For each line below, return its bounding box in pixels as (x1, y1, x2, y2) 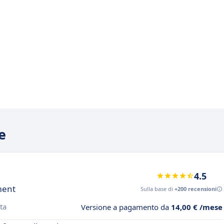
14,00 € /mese (171, 201, 222, 212)
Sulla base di (140, 184, 174, 192)
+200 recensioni (174, 184, 216, 192)
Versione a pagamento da (81, 201, 171, 212)
